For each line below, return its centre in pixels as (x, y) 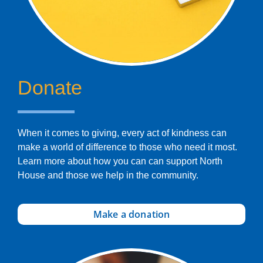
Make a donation (131, 214)
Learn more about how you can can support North (120, 161)
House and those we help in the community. (108, 175)
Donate (50, 87)
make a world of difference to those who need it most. (127, 147)
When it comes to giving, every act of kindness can (122, 133)
